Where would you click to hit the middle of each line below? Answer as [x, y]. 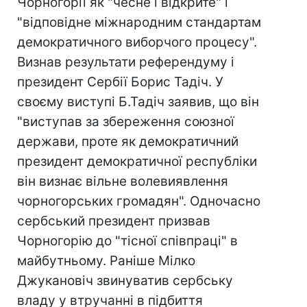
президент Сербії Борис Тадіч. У [120, 82]
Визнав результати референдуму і [126, 62]
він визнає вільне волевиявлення [123, 181]
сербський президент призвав [114, 221]
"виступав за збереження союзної [126, 122]
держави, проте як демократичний [128, 142]
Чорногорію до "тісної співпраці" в [127, 241]
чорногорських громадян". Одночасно [139, 201]
